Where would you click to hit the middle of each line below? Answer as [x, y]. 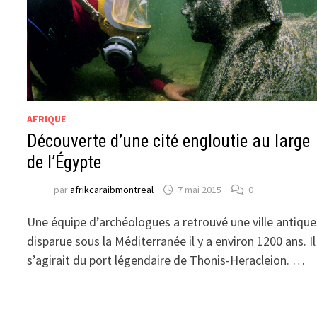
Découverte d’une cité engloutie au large [169, 141]
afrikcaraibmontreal [112, 190]
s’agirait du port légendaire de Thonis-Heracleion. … [166, 260]
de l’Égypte [64, 162]
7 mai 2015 [200, 190]
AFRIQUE [47, 119]
